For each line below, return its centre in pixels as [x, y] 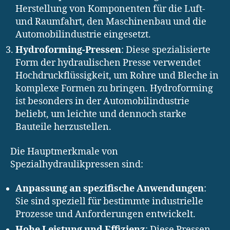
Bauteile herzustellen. [63, 127]
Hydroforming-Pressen [68, 50]
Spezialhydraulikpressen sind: [77, 164]
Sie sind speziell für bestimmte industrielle [109, 202]
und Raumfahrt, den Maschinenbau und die [111, 22]
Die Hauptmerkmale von [64, 151]
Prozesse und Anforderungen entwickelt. [106, 215]
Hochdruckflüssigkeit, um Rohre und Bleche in [117, 76]
